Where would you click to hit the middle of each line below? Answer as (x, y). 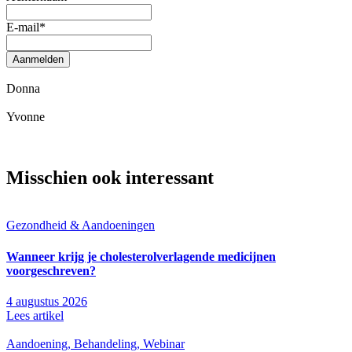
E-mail (23, 27)
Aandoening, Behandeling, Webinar (95, 343)
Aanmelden (38, 59)
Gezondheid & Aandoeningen (81, 225)
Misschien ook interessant (110, 178)
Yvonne (26, 116)
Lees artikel (35, 315)
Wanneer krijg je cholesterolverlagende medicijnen (141, 256)
